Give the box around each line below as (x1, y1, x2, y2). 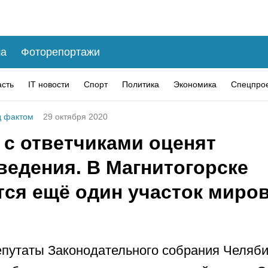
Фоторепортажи (21, 45, 100, 58)
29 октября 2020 (43, 112, 108, 121)
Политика (122, 79, 159, 89)
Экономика (173, 79, 217, 89)
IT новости (28, 79, 69, 89)
